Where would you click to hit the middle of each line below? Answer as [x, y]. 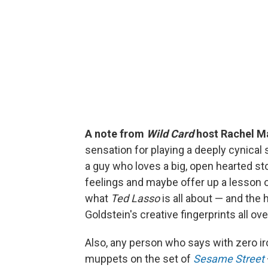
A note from [116, 133]
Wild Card [170, 133]
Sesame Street [229, 258]
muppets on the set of [139, 258]
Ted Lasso [135, 198]
